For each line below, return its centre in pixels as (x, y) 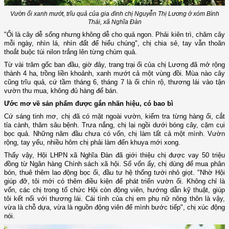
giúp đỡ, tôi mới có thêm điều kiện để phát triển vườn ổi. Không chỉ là (114, 181)
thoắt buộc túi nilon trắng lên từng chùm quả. (71, 52)
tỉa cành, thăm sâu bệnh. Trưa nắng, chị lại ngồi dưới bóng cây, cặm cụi (114, 125)
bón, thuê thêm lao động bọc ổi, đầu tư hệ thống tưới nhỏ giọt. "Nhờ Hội (114, 173)
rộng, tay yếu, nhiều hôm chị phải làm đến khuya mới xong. (93, 143)
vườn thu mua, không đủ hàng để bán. (61, 91)
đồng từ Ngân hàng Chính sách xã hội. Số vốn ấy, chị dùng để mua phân (114, 164)
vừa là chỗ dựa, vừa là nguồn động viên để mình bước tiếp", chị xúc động (114, 208)
